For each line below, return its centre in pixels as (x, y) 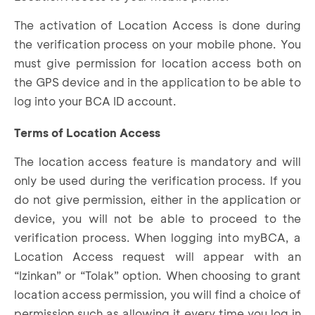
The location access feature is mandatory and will (157, 161)
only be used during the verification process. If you (157, 180)
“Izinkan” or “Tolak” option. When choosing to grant (157, 275)
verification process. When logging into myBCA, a (157, 237)
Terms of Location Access (87, 132)
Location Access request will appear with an (157, 256)
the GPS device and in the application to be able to (157, 82)
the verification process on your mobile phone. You (157, 44)
